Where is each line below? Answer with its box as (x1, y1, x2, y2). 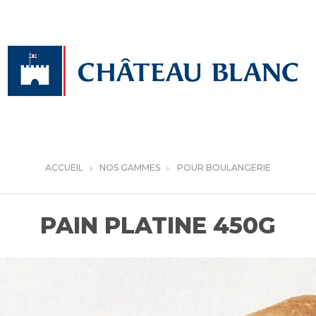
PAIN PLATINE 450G (40, 212, 276, 239)
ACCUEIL (45, 162, 83, 173)
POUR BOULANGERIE (177, 162, 271, 173)
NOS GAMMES (99, 162, 160, 173)
